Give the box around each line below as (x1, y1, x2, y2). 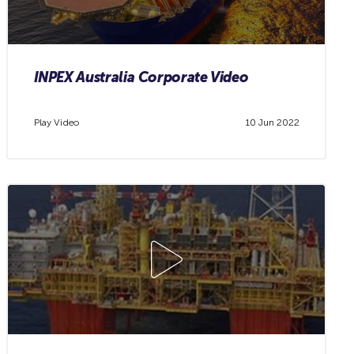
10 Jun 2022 (245, 116, 299, 128)
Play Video (33, 116, 79, 128)
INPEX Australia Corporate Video (33, 69, 249, 86)
